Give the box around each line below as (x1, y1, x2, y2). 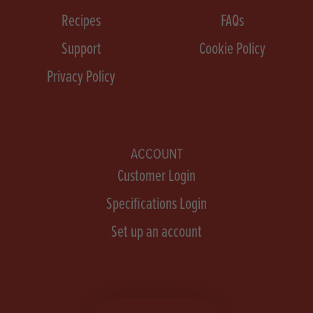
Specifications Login (106, 191, 207, 214)
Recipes (61, 8, 101, 31)
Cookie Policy (198, 36, 265, 59)
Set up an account (111, 219, 202, 242)
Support (61, 36, 101, 59)
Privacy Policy (47, 64, 115, 87)
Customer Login (117, 163, 196, 187)
